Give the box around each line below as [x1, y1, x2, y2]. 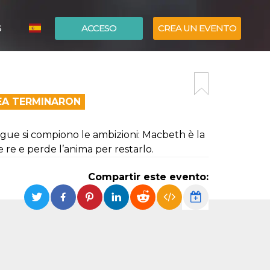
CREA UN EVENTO [158, 22, 236, 34]
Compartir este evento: [88, 171, 209, 183]
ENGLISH [46, 78, 83, 89]
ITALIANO [46, 60, 85, 71]
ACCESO [81, 22, 116, 34]
